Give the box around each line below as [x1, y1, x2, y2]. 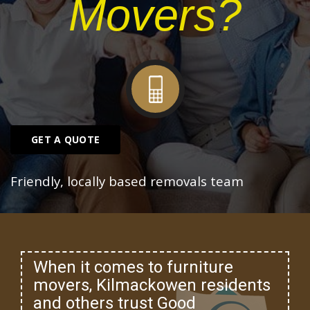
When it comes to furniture [33, 257, 233, 277]
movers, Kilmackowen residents [33, 275, 271, 295]
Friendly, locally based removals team [10, 172, 244, 190]
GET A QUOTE [31, 133, 100, 147]
